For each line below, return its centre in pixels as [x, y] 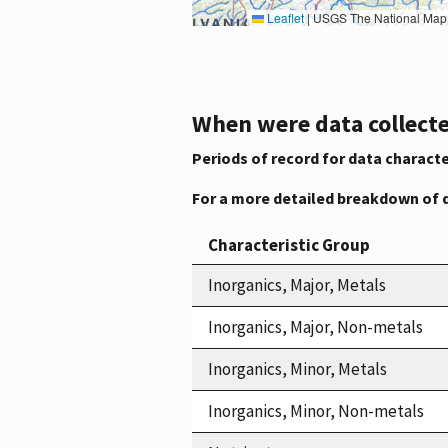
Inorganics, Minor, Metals [297, 368]
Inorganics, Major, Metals [297, 284]
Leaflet [284, 17]
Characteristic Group [289, 244]
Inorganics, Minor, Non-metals [316, 410]
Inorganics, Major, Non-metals [315, 326]
